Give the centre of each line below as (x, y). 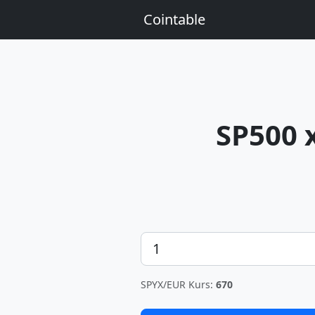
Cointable (174, 19)
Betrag (158, 240)
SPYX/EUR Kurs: (178, 284)
